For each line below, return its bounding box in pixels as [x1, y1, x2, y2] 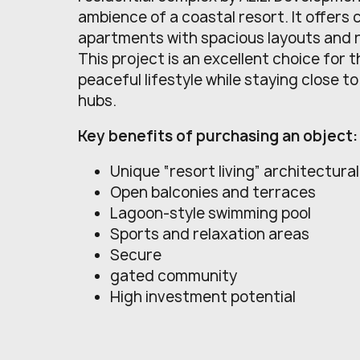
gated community [110, 265, 237, 286]
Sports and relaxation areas [110, 223, 309, 244]
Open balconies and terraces [110, 182, 316, 202]
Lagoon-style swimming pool [110, 202, 311, 223]
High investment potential [110, 286, 296, 307]
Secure [110, 244, 162, 265]
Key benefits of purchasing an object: [78, 125, 358, 146]
